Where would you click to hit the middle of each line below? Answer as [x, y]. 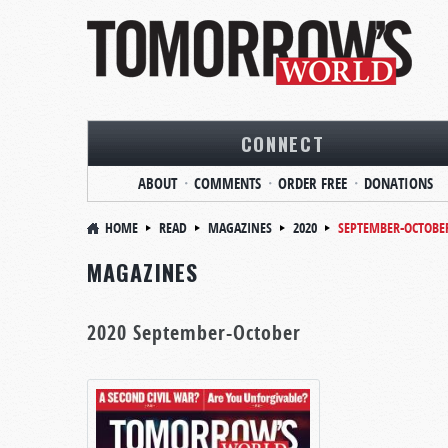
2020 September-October [194, 332]
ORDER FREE [312, 183]
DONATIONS [398, 183]
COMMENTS [227, 183]
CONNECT [282, 143]
